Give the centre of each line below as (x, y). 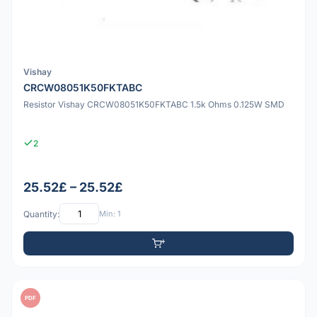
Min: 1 (110, 213)
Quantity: (41, 214)
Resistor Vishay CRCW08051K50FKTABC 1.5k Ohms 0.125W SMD (154, 105)
